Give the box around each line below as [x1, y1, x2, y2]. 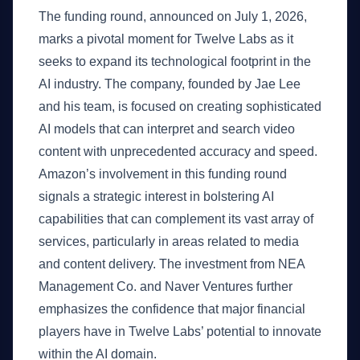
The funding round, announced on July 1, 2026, [39, 10, 307, 23]
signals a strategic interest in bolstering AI [39, 190, 274, 203]
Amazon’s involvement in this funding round [39, 167, 287, 181]
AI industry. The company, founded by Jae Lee [39, 77, 301, 91]
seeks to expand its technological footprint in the [39, 55, 311, 68]
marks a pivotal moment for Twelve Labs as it [39, 32, 293, 46]
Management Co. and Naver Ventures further [39, 280, 292, 293]
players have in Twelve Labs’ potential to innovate [39, 325, 321, 338]
